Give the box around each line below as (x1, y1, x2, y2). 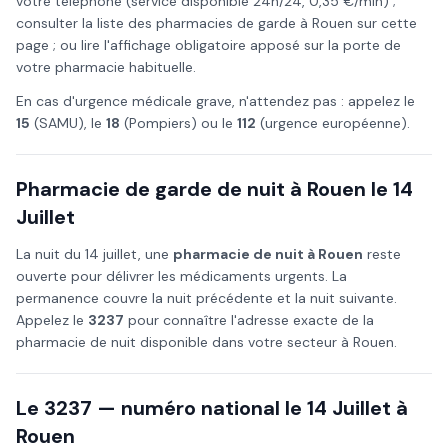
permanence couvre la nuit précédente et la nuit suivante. (16, 289, 397, 307)
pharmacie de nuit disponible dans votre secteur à (16, 333, 353, 351)
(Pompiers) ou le (120, 114, 237, 132)
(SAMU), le (30, 114, 106, 132)
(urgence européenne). (256, 114, 410, 132)
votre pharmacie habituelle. (16, 58, 196, 76)
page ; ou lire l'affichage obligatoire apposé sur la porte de (16, 36, 401, 54)
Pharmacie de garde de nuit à (16, 176, 307, 202)
